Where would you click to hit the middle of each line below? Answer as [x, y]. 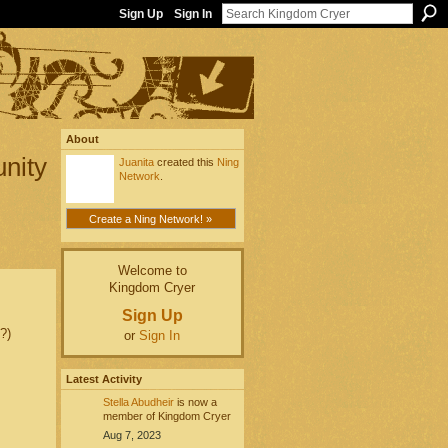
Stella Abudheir [138, 401]
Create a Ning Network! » [151, 218]
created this [185, 161]
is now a [195, 401]
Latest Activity [103, 378]
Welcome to [152, 271]
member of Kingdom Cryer [166, 415]
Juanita [136, 161]
